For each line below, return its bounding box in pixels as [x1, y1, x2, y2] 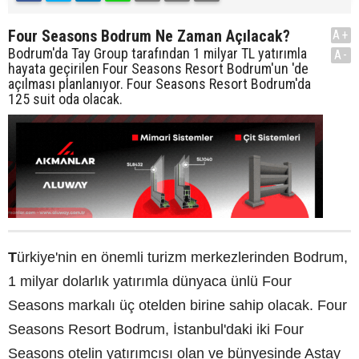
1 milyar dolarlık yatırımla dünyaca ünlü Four [8, 272, 292, 289]
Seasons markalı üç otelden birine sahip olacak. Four [8, 296, 347, 313]
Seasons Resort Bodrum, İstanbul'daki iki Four [8, 321, 304, 337]
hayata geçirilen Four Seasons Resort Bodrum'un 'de [8, 59, 309, 77]
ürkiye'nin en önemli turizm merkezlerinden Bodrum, [17, 248, 348, 265]
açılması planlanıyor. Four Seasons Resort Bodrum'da [8, 75, 311, 92]
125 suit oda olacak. [8, 90, 123, 107]
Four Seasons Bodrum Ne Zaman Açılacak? [8, 26, 290, 46]
